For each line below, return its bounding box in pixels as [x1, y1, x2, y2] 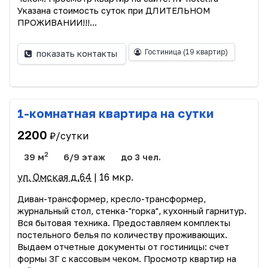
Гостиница [144, 47, 183, 56]
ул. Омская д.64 [17, 170, 92, 183]
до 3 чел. [120, 151, 161, 162]
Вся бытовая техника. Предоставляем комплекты [17, 217, 230, 228]
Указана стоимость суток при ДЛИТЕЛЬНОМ [17, 5, 210, 16]
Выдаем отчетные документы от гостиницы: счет [17, 241, 229, 252]
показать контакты [36, 48, 118, 59]
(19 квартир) [182, 47, 228, 56]
